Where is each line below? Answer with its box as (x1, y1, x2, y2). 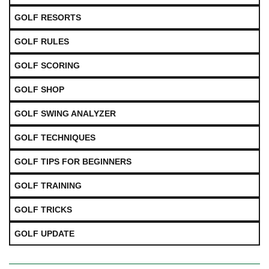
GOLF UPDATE (14, 229, 74, 239)
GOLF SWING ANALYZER (14, 109, 116, 119)
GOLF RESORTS (14, 13, 81, 23)
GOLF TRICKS (14, 205, 72, 215)
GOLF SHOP (14, 85, 64, 95)
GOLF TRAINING (14, 181, 82, 191)
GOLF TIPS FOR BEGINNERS (14, 157, 131, 167)
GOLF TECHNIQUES (14, 133, 95, 143)
